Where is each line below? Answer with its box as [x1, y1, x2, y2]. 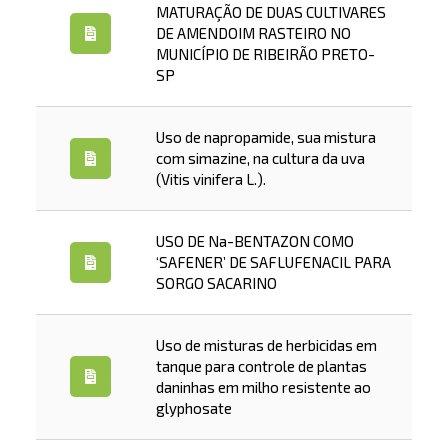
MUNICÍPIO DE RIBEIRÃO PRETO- [155, 45, 375, 63]
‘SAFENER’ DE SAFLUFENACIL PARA [155, 253, 391, 271]
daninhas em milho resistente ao [155, 378, 371, 396]
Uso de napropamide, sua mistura [155, 128, 376, 146]
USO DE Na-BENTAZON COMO [155, 232, 354, 250]
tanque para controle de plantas [155, 357, 367, 375]
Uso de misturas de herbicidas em [155, 336, 377, 354]
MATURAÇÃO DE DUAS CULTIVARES [155, 3, 386, 21]
